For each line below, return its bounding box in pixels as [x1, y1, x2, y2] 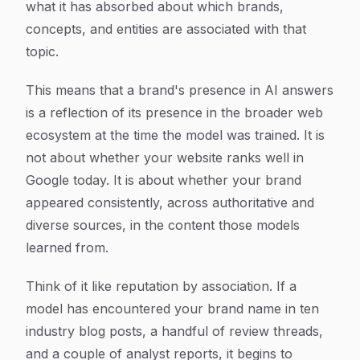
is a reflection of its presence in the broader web [26, 104, 323, 121]
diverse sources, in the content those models [26, 217, 300, 233]
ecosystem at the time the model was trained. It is [26, 127, 325, 143]
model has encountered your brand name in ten [26, 301, 319, 317]
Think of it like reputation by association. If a [26, 278, 297, 294]
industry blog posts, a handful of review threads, [26, 323, 323, 339]
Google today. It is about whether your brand [26, 172, 301, 188]
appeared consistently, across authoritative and [26, 194, 314, 211]
